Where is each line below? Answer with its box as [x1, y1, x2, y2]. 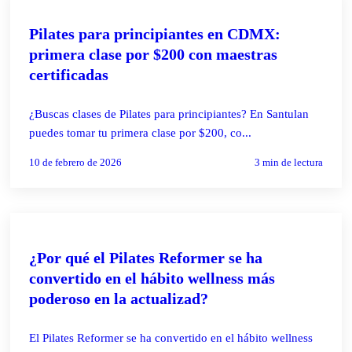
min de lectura [259, 156, 323, 168]
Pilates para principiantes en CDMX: [29, 24, 281, 42]
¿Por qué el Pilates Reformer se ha [29, 248, 263, 266]
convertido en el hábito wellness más [29, 269, 276, 287]
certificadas [29, 65, 109, 83]
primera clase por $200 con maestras [29, 45, 278, 63]
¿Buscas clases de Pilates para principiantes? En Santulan [29, 107, 310, 120]
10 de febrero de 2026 [29, 156, 123, 168]
